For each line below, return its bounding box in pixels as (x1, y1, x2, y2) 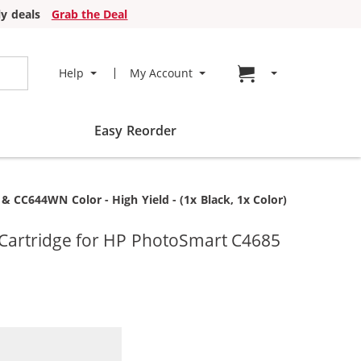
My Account (129, 65, 193, 81)
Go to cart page (263, 64, 347, 81)
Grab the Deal (51, 6, 128, 22)
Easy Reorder (94, 122, 176, 139)
